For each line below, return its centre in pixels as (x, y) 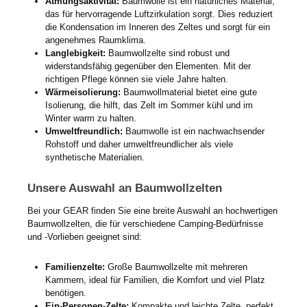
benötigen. (65, 293)
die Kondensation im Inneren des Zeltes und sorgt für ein (157, 27)
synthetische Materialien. (95, 158)
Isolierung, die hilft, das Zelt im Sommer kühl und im (149, 106)
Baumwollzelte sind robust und (167, 53)
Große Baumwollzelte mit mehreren (176, 267)
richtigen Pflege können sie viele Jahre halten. (136, 79)
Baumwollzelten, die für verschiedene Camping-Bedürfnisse (145, 223)
